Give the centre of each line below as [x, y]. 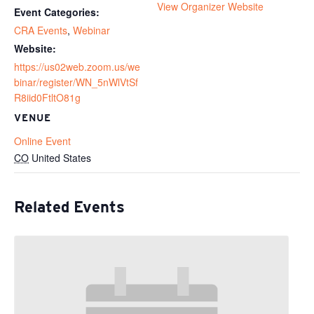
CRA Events [41, 30]
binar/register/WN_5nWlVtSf [76, 82]
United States [61, 157]
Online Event [42, 141]
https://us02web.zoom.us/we [77, 66]
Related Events [69, 206]
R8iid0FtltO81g [47, 97]
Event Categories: [57, 12]
